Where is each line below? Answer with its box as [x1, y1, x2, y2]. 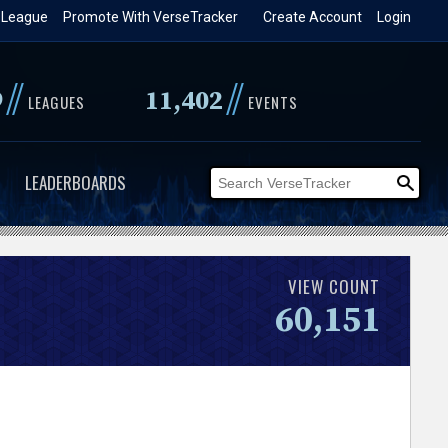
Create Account [263, 9, 363, 25]
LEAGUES [27, 91, 85, 113]
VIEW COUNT [288, 273, 381, 299]
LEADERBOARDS [24, 170, 126, 195]
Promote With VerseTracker [63, 9, 239, 25]
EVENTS [247, 91, 298, 113]
